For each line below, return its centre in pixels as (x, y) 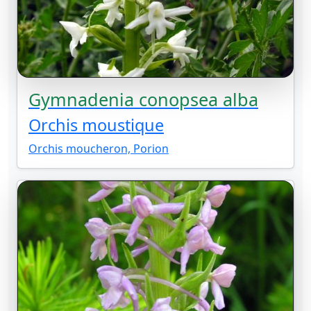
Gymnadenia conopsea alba (143, 100)
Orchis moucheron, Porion (99, 149)
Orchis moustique (96, 125)
